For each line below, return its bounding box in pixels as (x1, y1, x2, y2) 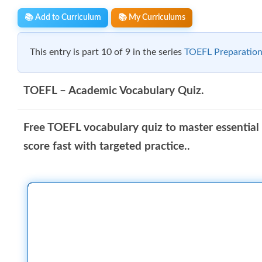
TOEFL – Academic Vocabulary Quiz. (23, 85, 204, 96)
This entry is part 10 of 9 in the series (30, 47, 184, 57)
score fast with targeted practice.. (23, 140, 190, 152)
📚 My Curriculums (118, 13, 185, 22)
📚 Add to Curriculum (25, 13, 101, 22)
